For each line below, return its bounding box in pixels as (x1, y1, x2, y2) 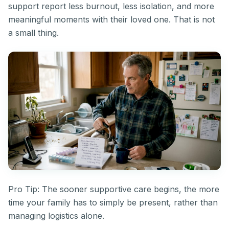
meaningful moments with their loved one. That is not (8, 14, 215, 25)
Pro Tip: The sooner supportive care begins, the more (8, 184, 219, 195)
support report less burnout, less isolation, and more (8, 1, 214, 12)
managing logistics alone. (8, 211, 104, 221)
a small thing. (8, 28, 59, 38)
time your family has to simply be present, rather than (8, 197, 218, 208)
